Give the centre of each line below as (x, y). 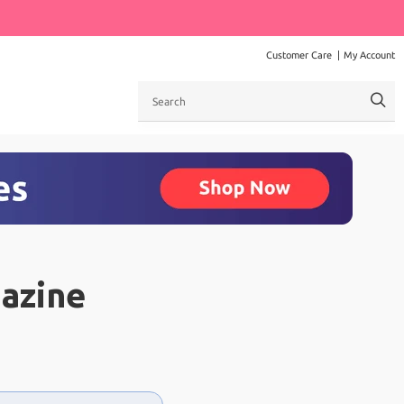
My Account (369, 55)
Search (156, 89)
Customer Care (299, 55)
